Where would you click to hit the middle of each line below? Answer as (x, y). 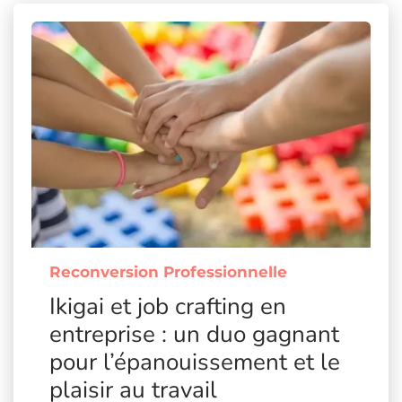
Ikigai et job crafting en (168, 306)
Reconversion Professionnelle (168, 272)
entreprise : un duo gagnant (194, 334)
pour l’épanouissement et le (195, 362)
